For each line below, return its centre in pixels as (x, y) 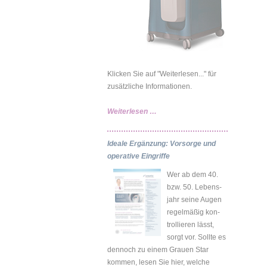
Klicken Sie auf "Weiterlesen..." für (162, 74)
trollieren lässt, (190, 224)
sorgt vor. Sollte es (196, 237)
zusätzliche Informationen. (150, 86)
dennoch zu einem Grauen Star (158, 249)
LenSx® (170, 123)
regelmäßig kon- (193, 212)
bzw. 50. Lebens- (194, 187)
